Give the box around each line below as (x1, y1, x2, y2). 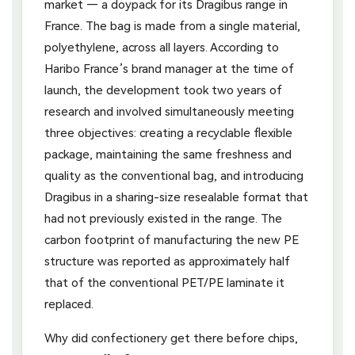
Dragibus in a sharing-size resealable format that (44, 189, 308, 204)
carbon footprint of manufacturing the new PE (44, 232, 299, 247)
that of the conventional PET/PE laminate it (44, 275, 284, 290)
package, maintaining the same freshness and (44, 147, 292, 162)
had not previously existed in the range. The (44, 211, 282, 226)
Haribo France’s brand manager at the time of (44, 61, 294, 76)
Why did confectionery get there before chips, (44, 330, 298, 345)
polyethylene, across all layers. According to (44, 40, 279, 55)
